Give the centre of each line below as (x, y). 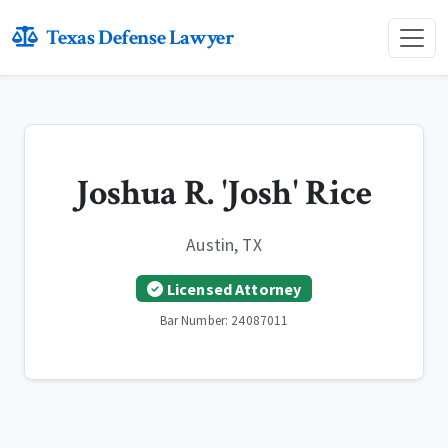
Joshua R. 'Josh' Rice (224, 193)
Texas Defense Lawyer (140, 37)
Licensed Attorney (234, 288)
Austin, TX (224, 245)
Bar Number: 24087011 (224, 321)
